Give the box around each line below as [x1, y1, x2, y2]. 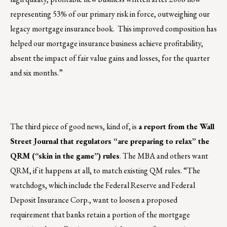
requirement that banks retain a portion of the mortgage [10, 209, 190, 220]
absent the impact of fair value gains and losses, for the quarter [10, 52, 210, 63]
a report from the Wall [138, 121, 214, 132]
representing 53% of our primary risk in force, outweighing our [10, 8, 210, 19]
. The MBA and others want [120, 150, 208, 161]
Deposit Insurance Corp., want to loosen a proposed [10, 194, 177, 205]
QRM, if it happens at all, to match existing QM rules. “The [10, 165, 200, 176]
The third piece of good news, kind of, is [10, 121, 138, 132]
